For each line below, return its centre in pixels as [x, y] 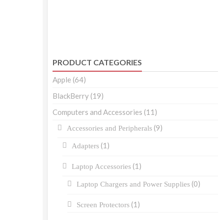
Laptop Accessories [101, 167]
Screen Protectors [103, 205]
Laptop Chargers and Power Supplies [133, 184]
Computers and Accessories [97, 112]
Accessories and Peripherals [110, 128]
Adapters [85, 146]
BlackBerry [71, 96]
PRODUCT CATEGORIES [97, 62]
